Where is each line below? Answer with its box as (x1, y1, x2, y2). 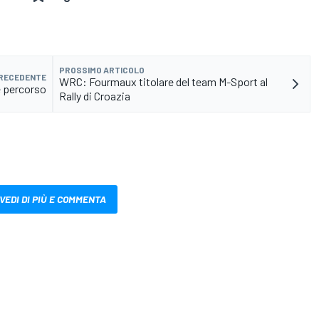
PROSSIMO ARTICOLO (59, 64, 145, 75)
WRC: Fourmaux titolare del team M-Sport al (59, 74, 268, 88)
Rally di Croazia (59, 88, 130, 103)
